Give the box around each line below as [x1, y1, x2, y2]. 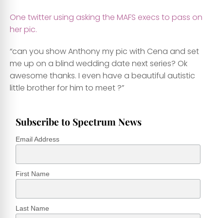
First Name [16, 169, 50, 178]
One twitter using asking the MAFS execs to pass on [10, 11, 202, 23]
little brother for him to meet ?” [10, 82, 124, 93]
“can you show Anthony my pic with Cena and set [10, 45, 199, 57]
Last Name [16, 204, 50, 212]
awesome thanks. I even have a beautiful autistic [10, 70, 195, 81]
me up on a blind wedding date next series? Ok [10, 57, 187, 69]
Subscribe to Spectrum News [16, 115, 142, 128]
